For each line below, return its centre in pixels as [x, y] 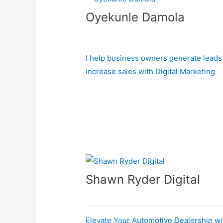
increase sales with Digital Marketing [151, 71]
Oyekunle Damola [135, 17]
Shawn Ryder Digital [143, 179]
